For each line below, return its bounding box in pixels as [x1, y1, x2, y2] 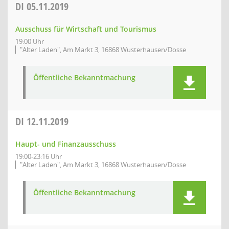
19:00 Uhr [15, 37, 44, 46]
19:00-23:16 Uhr [15, 152, 62, 161]
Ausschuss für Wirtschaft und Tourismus [15, 24, 156, 34]
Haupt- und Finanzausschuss [15, 139, 116, 149]
